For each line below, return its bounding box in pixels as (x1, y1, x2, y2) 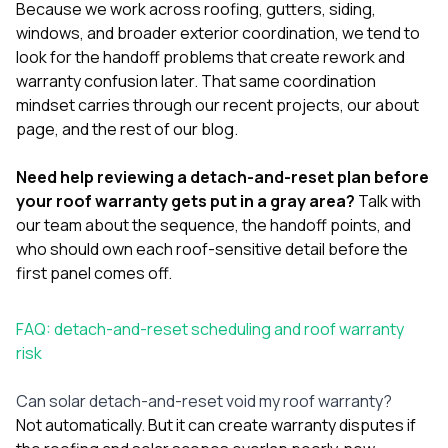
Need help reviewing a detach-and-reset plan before (16, 165, 429, 188)
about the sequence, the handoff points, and (82, 213, 411, 236)
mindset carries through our (16, 93, 223, 116)
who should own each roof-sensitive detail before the (16, 237, 408, 260)
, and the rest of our (55, 117, 201, 140)
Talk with (358, 189, 421, 212)
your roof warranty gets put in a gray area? (16, 189, 355, 212)
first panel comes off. (16, 261, 172, 284)
